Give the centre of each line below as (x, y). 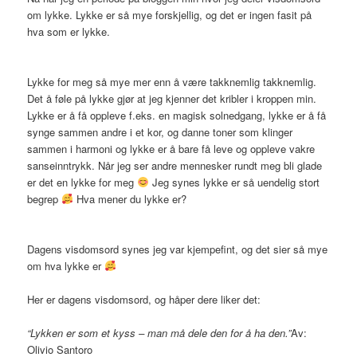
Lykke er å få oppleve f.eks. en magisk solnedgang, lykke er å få (177, 115)
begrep (45, 198)
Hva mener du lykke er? (129, 198)
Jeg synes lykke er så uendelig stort (234, 182)
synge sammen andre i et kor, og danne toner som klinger (160, 131)
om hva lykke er (66, 265)
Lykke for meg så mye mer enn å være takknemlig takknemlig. (172, 81)
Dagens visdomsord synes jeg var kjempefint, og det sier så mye (178, 249)
